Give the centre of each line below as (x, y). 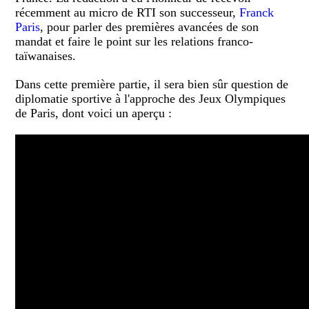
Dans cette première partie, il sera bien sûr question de (152, 84)
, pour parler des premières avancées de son (150, 27)
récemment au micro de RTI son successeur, (128, 13)
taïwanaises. (48, 56)
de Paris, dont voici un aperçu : (94, 113)
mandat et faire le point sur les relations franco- (134, 42)
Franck (257, 13)
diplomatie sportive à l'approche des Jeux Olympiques (151, 99)
